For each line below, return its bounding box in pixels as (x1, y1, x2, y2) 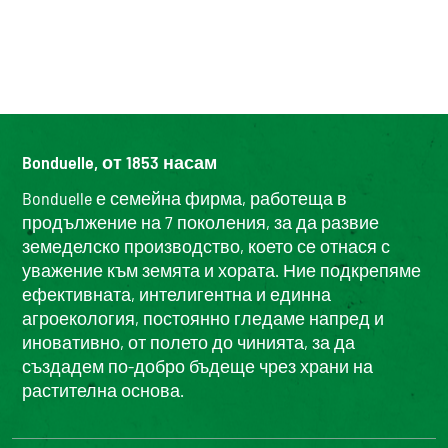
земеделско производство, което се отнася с (22, 235, 390, 257)
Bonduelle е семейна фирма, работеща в (22, 187, 347, 209)
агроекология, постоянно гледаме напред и (22, 307, 384, 329)
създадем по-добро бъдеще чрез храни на (22, 355, 373, 377)
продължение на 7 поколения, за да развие (22, 211, 379, 233)
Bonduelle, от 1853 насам (22, 151, 217, 173)
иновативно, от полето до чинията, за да (22, 331, 355, 353)
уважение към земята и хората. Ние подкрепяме (22, 259, 421, 281)
